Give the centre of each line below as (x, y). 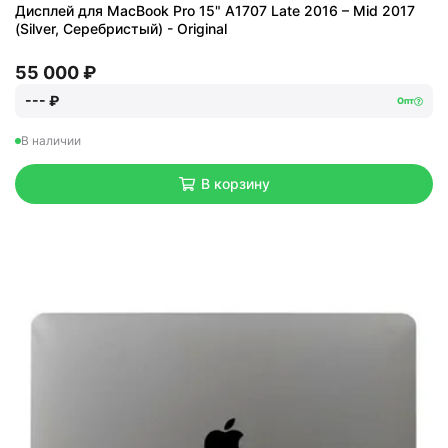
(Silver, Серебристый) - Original (121, 28)
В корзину (235, 183)
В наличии (51, 140)
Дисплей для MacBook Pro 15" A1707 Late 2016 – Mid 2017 (215, 10)
